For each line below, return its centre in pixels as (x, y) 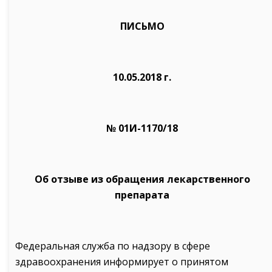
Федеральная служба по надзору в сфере (113, 246)
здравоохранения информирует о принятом (122, 262)
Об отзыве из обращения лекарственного (142, 179)
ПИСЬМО (142, 26)
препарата (142, 195)
